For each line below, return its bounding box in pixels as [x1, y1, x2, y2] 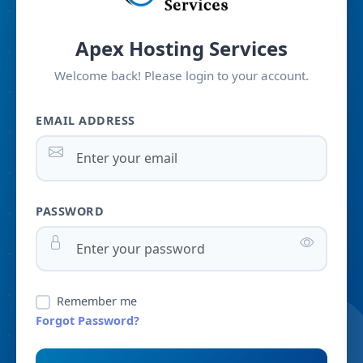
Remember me [57, 293, 137, 309]
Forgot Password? [36, 313, 139, 329]
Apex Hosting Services [75, 34, 288, 62]
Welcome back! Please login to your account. [54, 66, 309, 83]
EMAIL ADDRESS [36, 112, 135, 128]
